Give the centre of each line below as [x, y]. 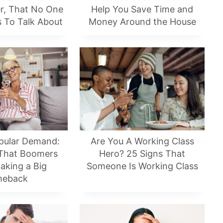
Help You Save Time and [142, 9]
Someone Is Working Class [142, 166]
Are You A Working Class [142, 141]
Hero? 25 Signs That [142, 154]
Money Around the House [142, 22]
